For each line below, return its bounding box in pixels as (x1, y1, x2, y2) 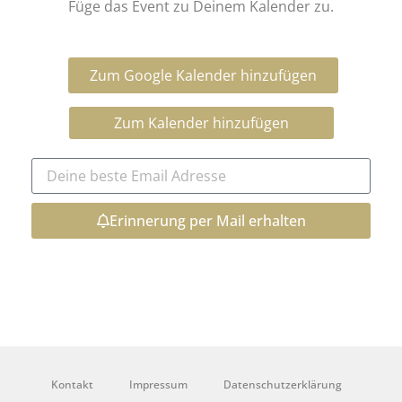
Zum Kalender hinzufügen (113, 112, 289, 133)
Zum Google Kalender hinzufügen (90, 65, 317, 85)
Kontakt (51, 376, 93, 392)
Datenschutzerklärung (223, 376, 342, 392)
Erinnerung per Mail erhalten (109, 210, 306, 231)
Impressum (129, 376, 188, 392)
